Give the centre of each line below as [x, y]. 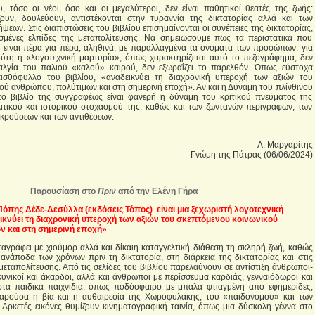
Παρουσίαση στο [64, 191]
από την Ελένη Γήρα [157, 191]
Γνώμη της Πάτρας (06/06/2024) [251, 155]
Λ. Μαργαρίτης [285, 145]
